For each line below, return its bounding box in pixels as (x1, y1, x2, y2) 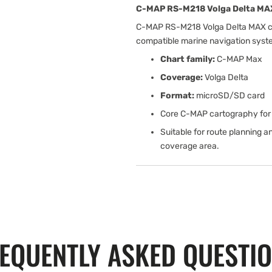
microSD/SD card (194, 90, 265, 101)
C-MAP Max (215, 54, 262, 64)
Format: (160, 90, 194, 101)
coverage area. (160, 141, 219, 151)
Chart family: (160, 54, 215, 64)
